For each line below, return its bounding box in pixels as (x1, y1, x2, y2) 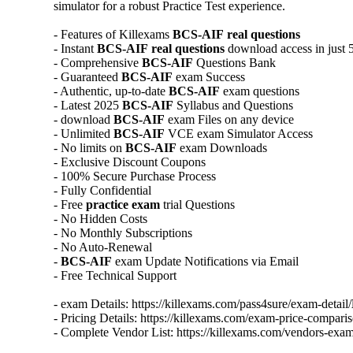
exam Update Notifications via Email (112, 254, 299, 268)
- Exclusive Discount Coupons (54, 154, 206, 169)
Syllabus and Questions (173, 98, 293, 112)
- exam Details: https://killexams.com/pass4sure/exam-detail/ (54, 296, 351, 310)
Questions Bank (193, 55, 276, 69)
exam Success (173, 69, 245, 84)
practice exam (86, 197, 160, 211)
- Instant (54, 41, 97, 55)
